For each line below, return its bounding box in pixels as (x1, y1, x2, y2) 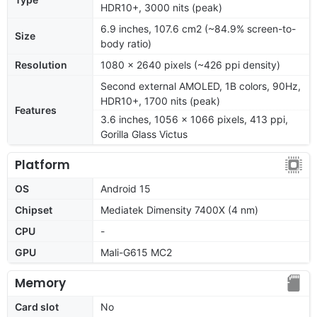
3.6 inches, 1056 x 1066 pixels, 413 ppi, (100, 113, 288, 125)
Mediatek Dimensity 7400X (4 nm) (100, 203, 258, 216)
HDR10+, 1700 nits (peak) (100, 94, 220, 107)
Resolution (15, 58, 67, 71)
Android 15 (100, 182, 151, 195)
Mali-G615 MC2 (100, 246, 172, 258)
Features (15, 103, 57, 116)
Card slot (15, 300, 59, 313)
